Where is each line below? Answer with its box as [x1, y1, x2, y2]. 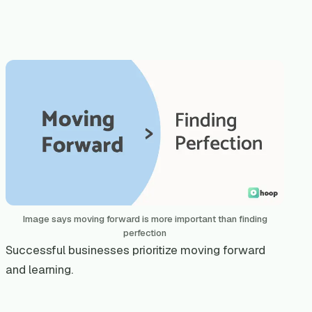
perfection [123, 226, 166, 239]
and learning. [6, 261, 73, 277]
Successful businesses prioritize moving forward [6, 242, 265, 258]
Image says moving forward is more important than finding [22, 212, 267, 225]
